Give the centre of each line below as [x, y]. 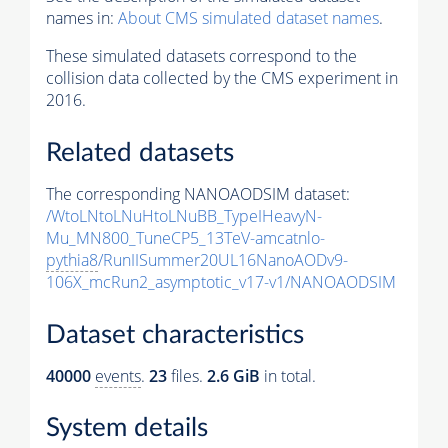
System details [127, 428]
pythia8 [72, 260]
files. [187, 375]
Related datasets [140, 153]
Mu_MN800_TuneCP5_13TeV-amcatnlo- [185, 238]
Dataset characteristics [175, 334]
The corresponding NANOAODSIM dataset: [198, 194]
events [118, 375]
